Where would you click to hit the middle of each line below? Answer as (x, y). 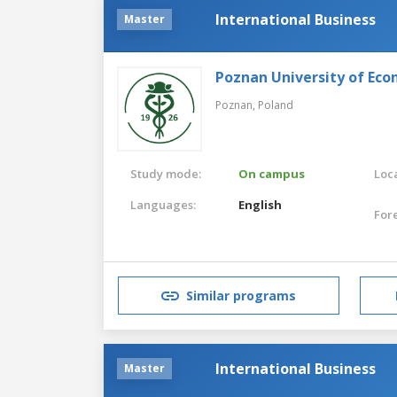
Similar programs (241, 296)
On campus (272, 173)
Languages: (163, 204)
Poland (276, 105)
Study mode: (166, 173)
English (261, 204)
